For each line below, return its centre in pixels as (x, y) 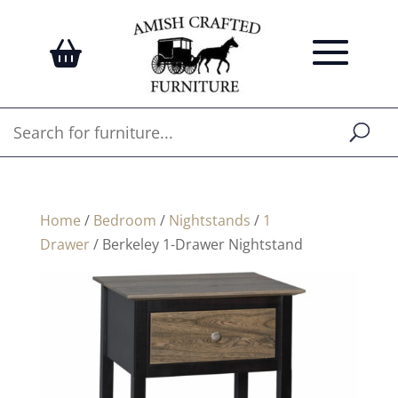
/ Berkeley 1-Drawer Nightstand (196, 244)
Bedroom (124, 220)
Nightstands (209, 220)
